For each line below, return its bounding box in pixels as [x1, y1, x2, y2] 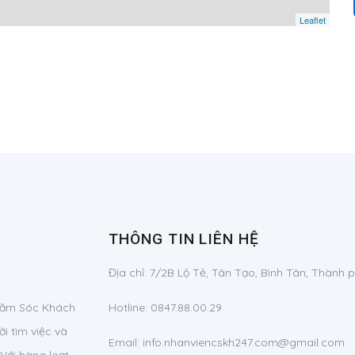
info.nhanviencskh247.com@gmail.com [143, 335, 345, 349]
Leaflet [299, 13, 326, 26]
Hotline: [109, 300, 151, 315]
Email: [109, 335, 143, 349]
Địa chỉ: [109, 265, 150, 280]
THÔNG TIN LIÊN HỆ [109, 230, 260, 248]
